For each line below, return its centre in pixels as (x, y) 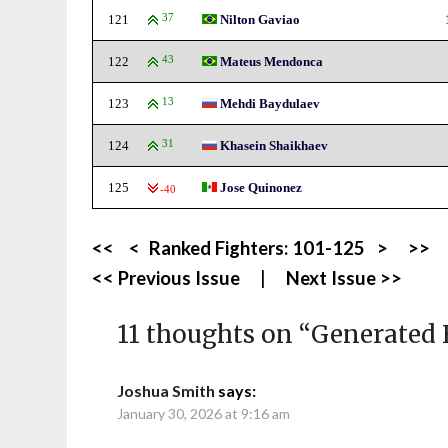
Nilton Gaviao (260, 19)
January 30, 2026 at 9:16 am (204, 413)
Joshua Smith (166, 390)
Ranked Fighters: (221, 248)
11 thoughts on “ (214, 334)
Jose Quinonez (261, 187)
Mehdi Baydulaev (270, 103)
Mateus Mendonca (272, 61)
